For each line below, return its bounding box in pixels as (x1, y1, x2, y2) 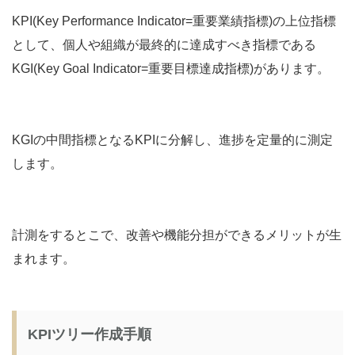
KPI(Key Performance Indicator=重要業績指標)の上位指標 (12, 13, 336, 28)
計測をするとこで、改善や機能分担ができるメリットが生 (12, 227, 342, 242)
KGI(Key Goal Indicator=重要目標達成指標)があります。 (12, 61, 330, 75)
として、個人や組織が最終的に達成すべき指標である (12, 37, 316, 52)
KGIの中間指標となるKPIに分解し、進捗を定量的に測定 (12, 132, 333, 147)
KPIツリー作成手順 (28, 326, 151, 342)
